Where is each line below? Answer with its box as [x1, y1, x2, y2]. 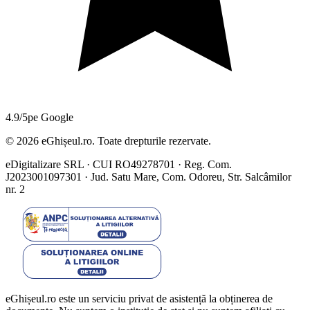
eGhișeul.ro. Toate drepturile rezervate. [39, 135, 211, 147]
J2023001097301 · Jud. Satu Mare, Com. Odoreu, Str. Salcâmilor [6, 171, 291, 183]
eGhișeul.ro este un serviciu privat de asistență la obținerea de [6, 293, 273, 305]
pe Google [28, 111, 73, 124]
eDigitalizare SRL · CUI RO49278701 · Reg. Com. [6, 158, 232, 171]
